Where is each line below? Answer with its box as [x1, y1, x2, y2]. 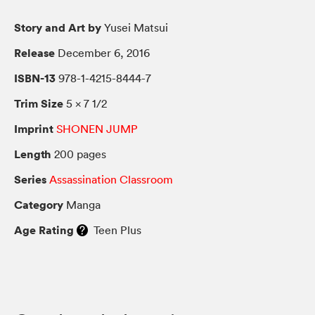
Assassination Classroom [49, 172, 173, 186]
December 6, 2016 [55, 45, 150, 60]
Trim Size [14, 95, 63, 111]
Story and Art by [14, 19, 101, 35]
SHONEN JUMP [56, 121, 138, 136]
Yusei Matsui [101, 20, 168, 34]
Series [14, 171, 46, 187]
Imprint [14, 120, 53, 136]
